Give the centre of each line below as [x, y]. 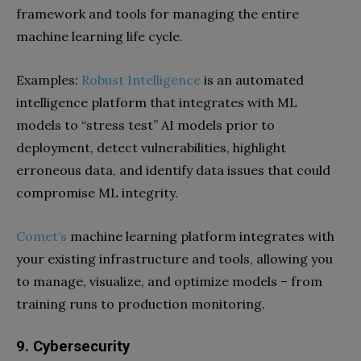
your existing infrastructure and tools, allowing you [174, 259]
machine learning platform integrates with [201, 236]
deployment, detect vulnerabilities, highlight [151, 147]
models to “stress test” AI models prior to [145, 125]
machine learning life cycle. [100, 36]
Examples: [49, 80]
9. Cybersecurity [73, 346]
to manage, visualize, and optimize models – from [169, 281]
